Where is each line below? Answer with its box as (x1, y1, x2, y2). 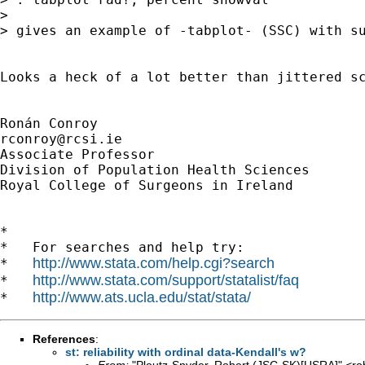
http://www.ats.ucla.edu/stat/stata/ (33, 288, 251, 306)
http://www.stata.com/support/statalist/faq (33, 271, 299, 288)
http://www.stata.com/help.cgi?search (33, 254, 275, 271)
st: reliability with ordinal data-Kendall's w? (65, 345, 306, 358)
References (33, 332, 95, 345)
